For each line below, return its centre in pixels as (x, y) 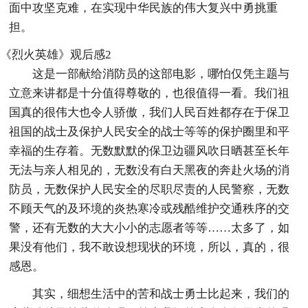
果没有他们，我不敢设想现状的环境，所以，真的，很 (150, 247)
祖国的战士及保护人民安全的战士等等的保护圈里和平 (150, 131)
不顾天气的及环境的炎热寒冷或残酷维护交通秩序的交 (150, 208)
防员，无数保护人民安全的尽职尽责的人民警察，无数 (150, 189)
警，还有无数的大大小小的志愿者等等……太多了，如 (150, 228)
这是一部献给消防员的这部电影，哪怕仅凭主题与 (161, 74)
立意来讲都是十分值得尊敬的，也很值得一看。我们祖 (150, 93)
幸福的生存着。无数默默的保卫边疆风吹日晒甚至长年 (150, 151)
